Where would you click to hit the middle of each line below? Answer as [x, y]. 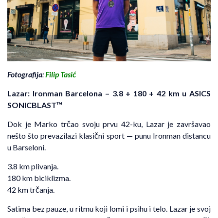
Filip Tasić [61, 74]
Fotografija [25, 74]
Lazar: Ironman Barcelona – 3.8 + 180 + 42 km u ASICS [109, 93]
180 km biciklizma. [39, 178]
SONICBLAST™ [35, 105]
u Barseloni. [27, 147]
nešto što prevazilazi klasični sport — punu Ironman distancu [109, 136]
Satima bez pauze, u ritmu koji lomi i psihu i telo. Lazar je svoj [109, 209]
